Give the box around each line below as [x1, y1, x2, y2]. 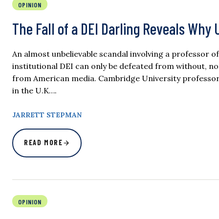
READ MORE [24, 138, 63, 147]
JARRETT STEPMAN [12, 110, 82, 120]
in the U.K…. [12, 86, 57, 96]
